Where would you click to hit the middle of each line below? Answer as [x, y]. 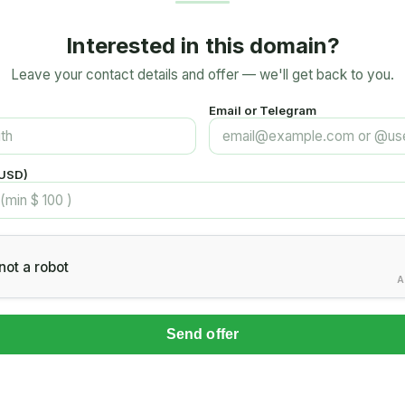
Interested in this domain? [202, 46]
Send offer [202, 334]
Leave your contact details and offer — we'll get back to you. [202, 75]
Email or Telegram [263, 111]
